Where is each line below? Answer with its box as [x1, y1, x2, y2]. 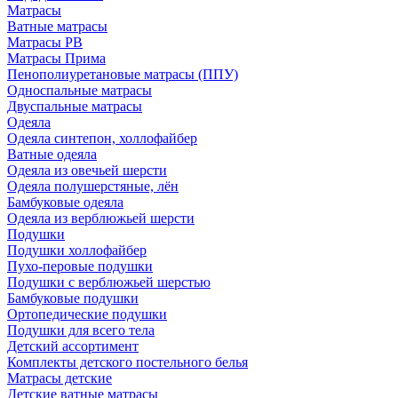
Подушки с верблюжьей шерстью [7, 275, 211, 290]
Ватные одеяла [7, 147, 97, 162]
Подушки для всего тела [7, 322, 155, 338]
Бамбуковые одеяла [7, 195, 123, 210]
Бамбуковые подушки [7, 291, 139, 306]
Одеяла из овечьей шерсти [7, 163, 167, 178]
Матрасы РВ [7, 35, 83, 50]
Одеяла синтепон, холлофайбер [7, 131, 197, 146]
